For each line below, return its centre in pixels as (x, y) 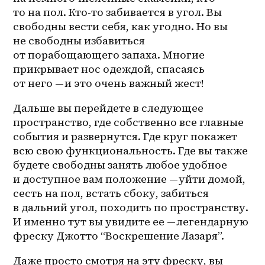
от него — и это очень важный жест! (109, 83)
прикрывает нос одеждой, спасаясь (109, 69)
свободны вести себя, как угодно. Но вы (121, 26)
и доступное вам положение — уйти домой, (130, 179)
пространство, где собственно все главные (129, 122)
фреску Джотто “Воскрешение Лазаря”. (119, 235)
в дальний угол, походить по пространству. (131, 207)
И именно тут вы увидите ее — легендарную (131, 221)
